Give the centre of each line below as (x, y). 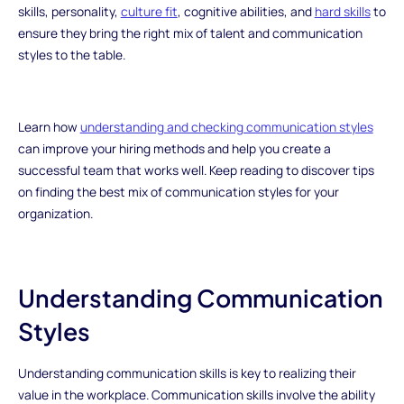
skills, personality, (69, 12)
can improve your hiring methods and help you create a (174, 148)
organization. (55, 213)
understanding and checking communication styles (226, 126)
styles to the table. (71, 55)
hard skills (342, 12)
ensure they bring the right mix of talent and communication (190, 33)
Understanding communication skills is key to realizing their (187, 372)
